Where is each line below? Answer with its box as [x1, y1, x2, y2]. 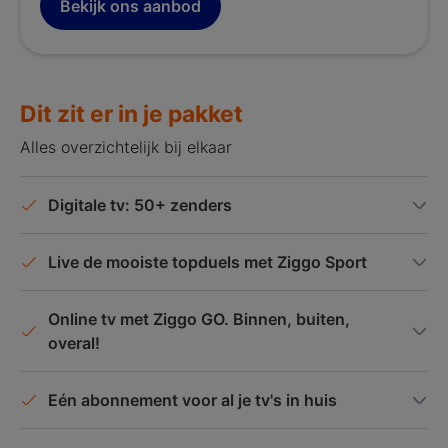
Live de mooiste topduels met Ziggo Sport [48, 251, 367, 272]
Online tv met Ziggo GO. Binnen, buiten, [48, 308, 350, 329]
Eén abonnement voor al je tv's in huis [48, 389, 337, 410]
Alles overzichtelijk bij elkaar [20, 136, 232, 157]
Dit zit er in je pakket [20, 99, 243, 128]
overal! [48, 332, 100, 353]
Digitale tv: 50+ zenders [48, 194, 232, 215]
